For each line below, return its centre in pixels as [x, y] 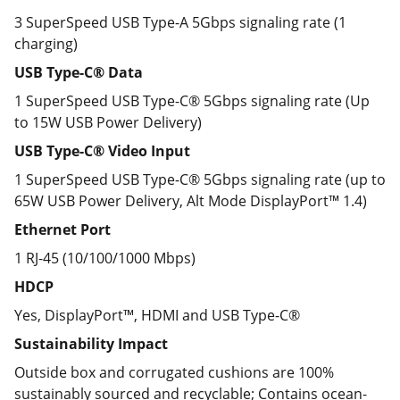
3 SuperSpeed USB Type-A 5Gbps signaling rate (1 [180, 22]
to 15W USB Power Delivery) [108, 122]
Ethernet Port [62, 229]
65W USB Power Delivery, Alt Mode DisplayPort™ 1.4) [191, 201]
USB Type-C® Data [79, 72]
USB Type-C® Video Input [102, 151]
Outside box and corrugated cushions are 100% [174, 372]
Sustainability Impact [91, 344]
